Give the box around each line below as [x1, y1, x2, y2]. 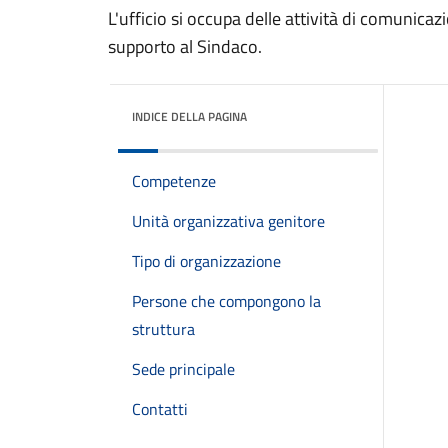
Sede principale [132, 357, 235, 381]
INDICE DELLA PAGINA [132, 107, 247, 126]
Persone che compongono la [132, 289, 321, 313]
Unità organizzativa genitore [132, 209, 325, 233]
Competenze [132, 169, 216, 193]
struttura [132, 317, 195, 341]
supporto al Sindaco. [108, 33, 262, 60]
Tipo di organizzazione [132, 249, 281, 273]
